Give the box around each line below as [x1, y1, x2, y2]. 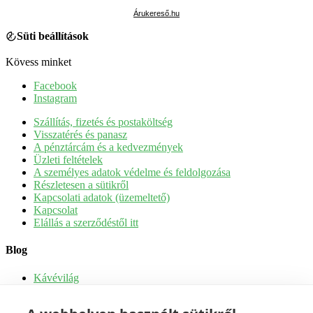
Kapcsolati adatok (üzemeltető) [34, 191, 170, 204]
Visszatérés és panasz [34, 129, 127, 141]
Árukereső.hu [133, 9, 180, 18]
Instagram [34, 92, 77, 105]
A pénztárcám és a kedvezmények [34, 141, 183, 154]
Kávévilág [34, 271, 79, 284]
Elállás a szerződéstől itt [34, 217, 138, 229]
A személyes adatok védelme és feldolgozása [34, 166, 231, 179]
